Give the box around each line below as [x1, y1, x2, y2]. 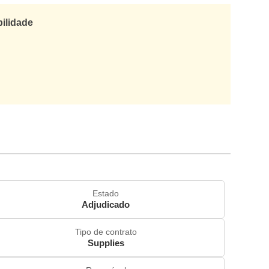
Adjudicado [82, 199, 130, 210]
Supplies [87, 238, 124, 249]
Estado [92, 189, 119, 199]
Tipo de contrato [74, 227, 137, 237]
